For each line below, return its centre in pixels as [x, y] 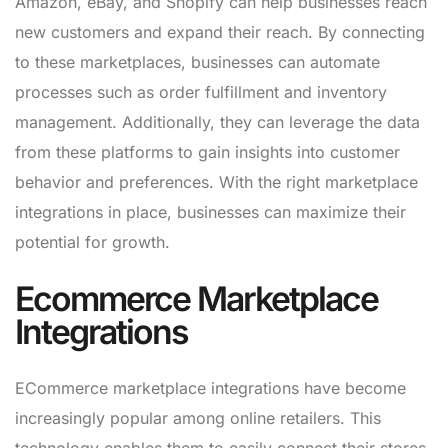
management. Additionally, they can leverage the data [217, 121]
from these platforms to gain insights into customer [207, 151]
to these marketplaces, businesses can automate [197, 61]
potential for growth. [92, 241]
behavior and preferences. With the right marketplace [216, 181]
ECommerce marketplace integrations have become [210, 387]
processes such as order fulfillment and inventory [201, 91]
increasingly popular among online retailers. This [198, 417]
